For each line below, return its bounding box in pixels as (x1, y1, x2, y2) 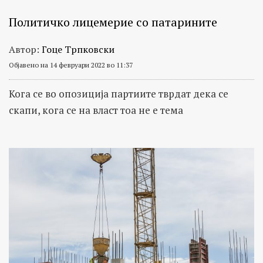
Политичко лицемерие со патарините (9, 14, 217, 31)
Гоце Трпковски (42, 43, 114, 56)
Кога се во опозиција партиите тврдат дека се (9, 87, 228, 101)
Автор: (9, 43, 42, 56)
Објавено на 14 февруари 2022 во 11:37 (9, 60, 133, 70)
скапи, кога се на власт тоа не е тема (9, 103, 183, 117)
